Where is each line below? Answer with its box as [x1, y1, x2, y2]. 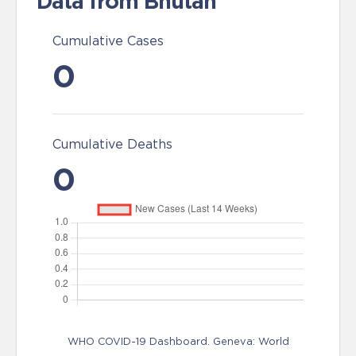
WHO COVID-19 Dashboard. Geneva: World [67, 335, 289, 347]
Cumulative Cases [52, 33, 164, 48]
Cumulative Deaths [52, 137, 172, 151]
